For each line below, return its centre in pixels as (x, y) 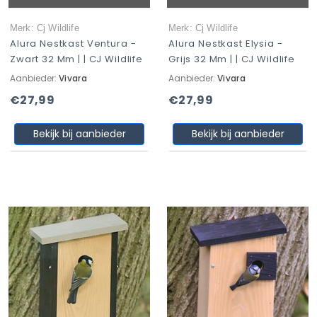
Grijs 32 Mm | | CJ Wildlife (232, 59)
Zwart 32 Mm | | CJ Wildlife (76, 59)
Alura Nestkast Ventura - (73, 44)
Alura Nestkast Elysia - (226, 44)
